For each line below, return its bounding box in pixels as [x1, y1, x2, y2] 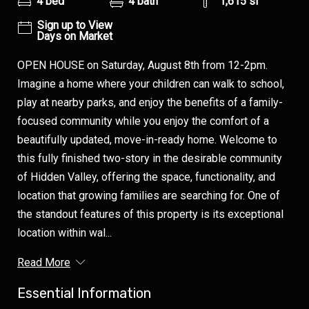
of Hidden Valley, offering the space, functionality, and [17, 170, 275, 184]
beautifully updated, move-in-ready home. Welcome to [17, 133, 277, 147]
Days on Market [37, 30, 112, 43]
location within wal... [17, 226, 112, 240]
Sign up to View [37, 19, 112, 32]
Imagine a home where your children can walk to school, [17, 77, 284, 91]
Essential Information [17, 285, 151, 302]
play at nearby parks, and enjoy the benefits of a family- [17, 96, 283, 110]
